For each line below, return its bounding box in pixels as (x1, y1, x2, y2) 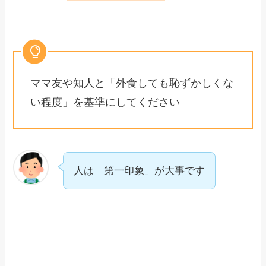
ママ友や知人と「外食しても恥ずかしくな (30, 77, 234, 89)
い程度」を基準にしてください (30, 96, 180, 108)
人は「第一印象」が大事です (74, 165, 205, 177)
